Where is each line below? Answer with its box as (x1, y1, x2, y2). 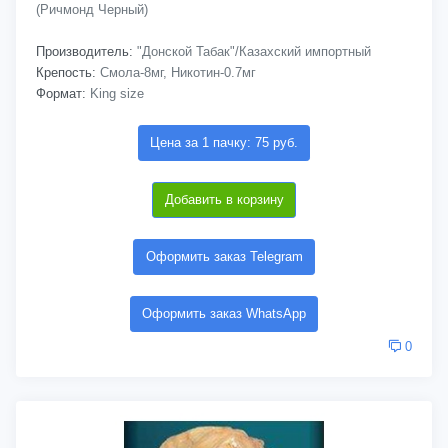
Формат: (36, 86, 86, 101)
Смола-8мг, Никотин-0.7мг (96, 65, 256, 80)
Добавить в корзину (164, 192, 284, 207)
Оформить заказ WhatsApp (142, 306, 306, 321)
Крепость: (36, 65, 96, 80)
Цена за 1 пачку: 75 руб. (150, 135, 298, 150)
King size (86, 86, 144, 101)
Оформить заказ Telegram (145, 249, 303, 264)
